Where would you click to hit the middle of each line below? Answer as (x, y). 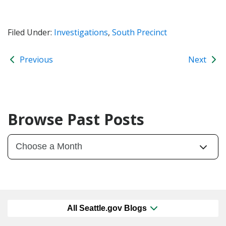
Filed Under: (31, 32)
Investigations (81, 32)
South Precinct (139, 32)
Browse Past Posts (76, 119)
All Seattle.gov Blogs (108, 208)
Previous (35, 59)
